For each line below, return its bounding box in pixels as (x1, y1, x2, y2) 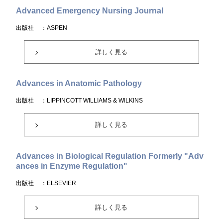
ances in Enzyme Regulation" (16, 162, 128, 170)
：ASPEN (41, 24, 68, 31)
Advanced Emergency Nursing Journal (16, 6, 164, 15)
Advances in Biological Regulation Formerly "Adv (16, 152, 204, 160)
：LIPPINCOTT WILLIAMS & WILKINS (41, 97, 143, 104)
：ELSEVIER (41, 180, 77, 187)
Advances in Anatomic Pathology (16, 79, 142, 88)
